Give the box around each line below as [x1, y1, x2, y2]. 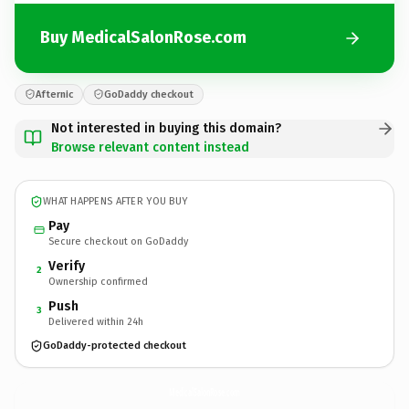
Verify [48, 257, 85, 274]
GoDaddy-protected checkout [43, 340, 186, 351]
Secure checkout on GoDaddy [48, 235, 188, 247]
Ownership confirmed [48, 275, 148, 288]
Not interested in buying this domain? [51, 120, 281, 136]
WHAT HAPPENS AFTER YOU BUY [43, 195, 188, 207]
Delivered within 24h [48, 315, 143, 328]
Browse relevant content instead [51, 139, 249, 155]
